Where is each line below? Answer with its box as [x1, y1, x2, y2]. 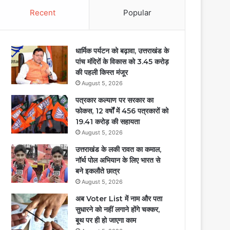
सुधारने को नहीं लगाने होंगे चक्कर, [75, 204, 160, 214]
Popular [123, 7, 151, 17]
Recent [29, 7, 55, 17]
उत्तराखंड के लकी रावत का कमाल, [75, 144, 162, 154]
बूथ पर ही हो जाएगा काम [75, 215, 137, 225]
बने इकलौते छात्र [75, 166, 120, 176]
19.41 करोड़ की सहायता [75, 117, 140, 126]
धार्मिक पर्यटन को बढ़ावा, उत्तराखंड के [75, 46, 169, 55]
